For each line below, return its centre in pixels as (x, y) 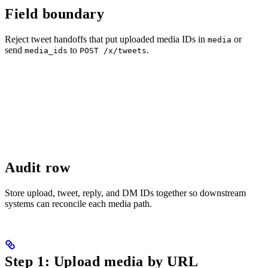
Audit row (38, 168)
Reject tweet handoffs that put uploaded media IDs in (106, 39)
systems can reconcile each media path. (78, 204)
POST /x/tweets (113, 51)
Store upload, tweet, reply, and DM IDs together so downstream (125, 193)
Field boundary (55, 14)
